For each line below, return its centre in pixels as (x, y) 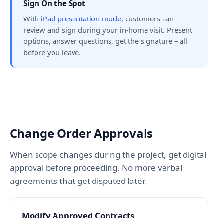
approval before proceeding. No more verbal (96, 168)
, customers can (147, 19)
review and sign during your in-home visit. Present (108, 30)
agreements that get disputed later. (78, 181)
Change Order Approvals (81, 133)
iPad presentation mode (81, 19)
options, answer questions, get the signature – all (105, 41)
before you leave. (52, 52)
